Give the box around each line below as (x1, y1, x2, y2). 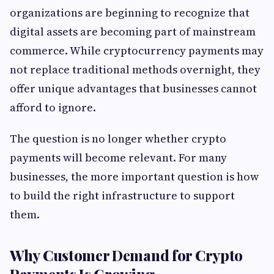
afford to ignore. (10, 100, 96, 115)
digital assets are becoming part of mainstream (10, 24, 256, 39)
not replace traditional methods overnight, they (10, 62, 261, 77)
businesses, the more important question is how (10, 169, 259, 184)
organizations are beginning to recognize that (10, 5, 250, 20)
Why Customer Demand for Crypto (10, 245, 243, 265)
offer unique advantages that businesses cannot (10, 81, 257, 96)
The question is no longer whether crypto (10, 131, 226, 146)
